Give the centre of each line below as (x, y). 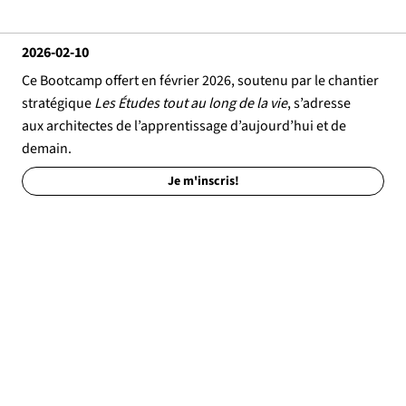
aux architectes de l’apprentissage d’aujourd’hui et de (184, 126)
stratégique (58, 104)
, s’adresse (319, 104)
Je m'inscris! (203, 182)
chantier (353, 81)
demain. (47, 149)
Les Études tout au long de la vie (191, 104)
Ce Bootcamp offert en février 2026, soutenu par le (175, 81)
